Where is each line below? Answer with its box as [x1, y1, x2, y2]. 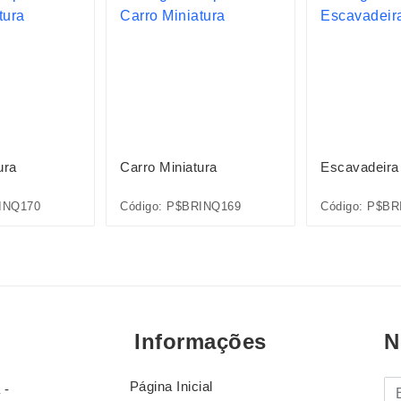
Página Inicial [129, 379, 213, 395]
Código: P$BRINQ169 [120, 200, 241, 213]
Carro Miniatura [120, 159, 218, 175]
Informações [134, 329, 267, 354]
